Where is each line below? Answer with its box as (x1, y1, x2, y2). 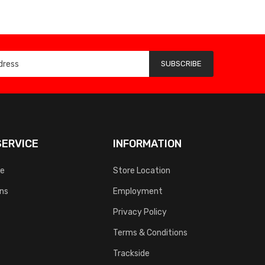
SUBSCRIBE (161, 59, 202, 68)
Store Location (113, 165, 170, 175)
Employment (113, 186, 163, 196)
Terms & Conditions (113, 227, 188, 237)
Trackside (113, 248, 150, 258)
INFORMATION (113, 137, 182, 150)
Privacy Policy (113, 206, 167, 216)
